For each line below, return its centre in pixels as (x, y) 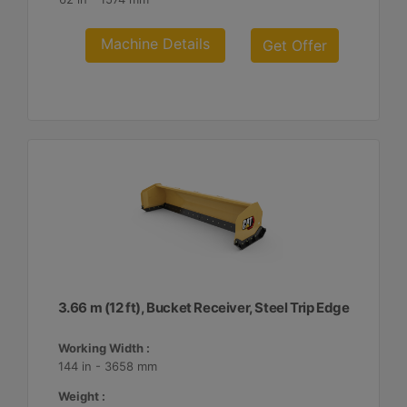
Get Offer (295, 45)
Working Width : (104, 348)
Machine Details (156, 44)
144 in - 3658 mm (107, 366)
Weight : (81, 396)
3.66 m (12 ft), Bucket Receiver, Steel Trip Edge (203, 308)
